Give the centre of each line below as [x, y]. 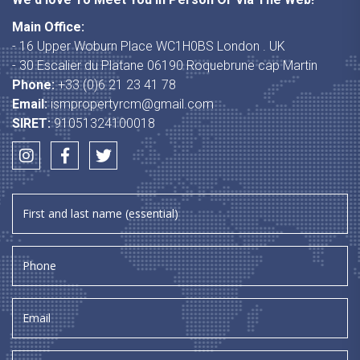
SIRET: [31, 123]
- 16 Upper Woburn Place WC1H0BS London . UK [149, 46]
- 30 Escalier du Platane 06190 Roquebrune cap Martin [165, 65]
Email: [30, 104]
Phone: [33, 84]
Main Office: [48, 27]
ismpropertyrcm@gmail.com [132, 104]
